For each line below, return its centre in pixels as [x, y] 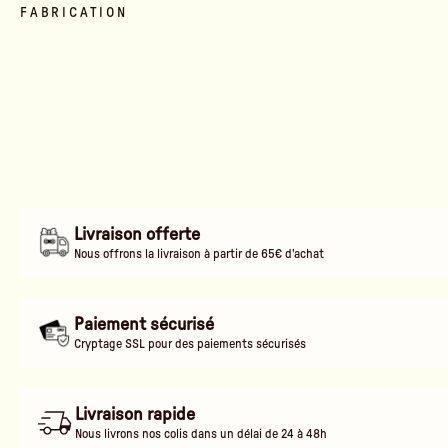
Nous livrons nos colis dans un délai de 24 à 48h [201, 433]
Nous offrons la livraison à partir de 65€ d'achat [198, 253]
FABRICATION [74, 12]
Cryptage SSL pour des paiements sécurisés [189, 343]
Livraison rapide [135, 414]
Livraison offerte [136, 234]
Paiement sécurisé [143, 324]
